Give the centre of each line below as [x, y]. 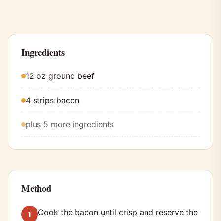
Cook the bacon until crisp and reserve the [118, 212]
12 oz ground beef [60, 76]
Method [36, 188]
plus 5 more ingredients [70, 125]
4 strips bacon [53, 100]
